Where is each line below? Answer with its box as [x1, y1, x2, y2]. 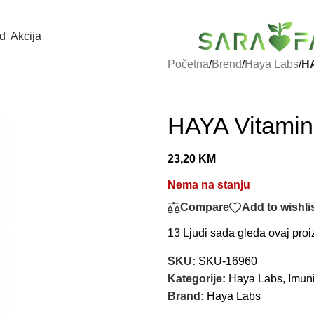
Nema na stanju [168, 178, 250, 191]
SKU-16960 [198, 254, 257, 267]
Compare [180, 201, 229, 214]
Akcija [11, 29, 41, 42]
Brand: [168, 289, 207, 302]
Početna [168, 57, 209, 70]
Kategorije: [168, 272, 226, 285]
